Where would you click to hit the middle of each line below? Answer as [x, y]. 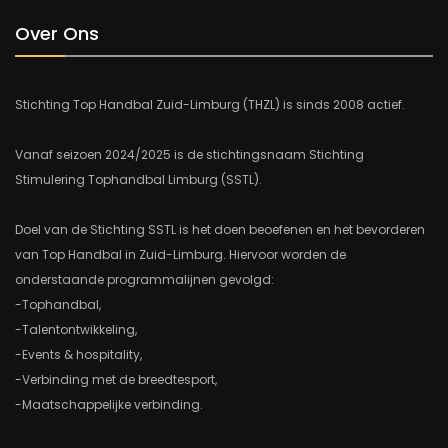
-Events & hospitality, [78, 355]
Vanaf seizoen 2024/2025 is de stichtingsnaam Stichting [189, 155]
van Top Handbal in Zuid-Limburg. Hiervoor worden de [180, 255]
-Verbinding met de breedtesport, [116, 380]
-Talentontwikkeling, [76, 330]
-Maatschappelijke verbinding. [109, 405]
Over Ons [57, 34]
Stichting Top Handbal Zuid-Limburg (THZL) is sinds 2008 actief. [210, 105]
